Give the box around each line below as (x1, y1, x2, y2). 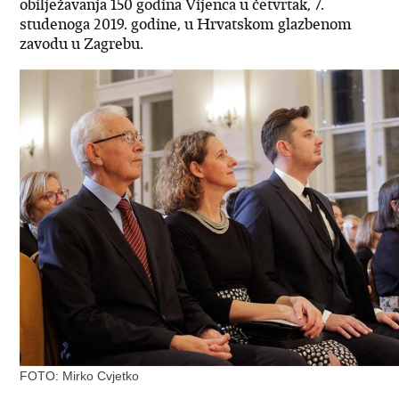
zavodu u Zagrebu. (20, 34, 144, 53)
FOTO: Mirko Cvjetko (20, 369, 140, 384)
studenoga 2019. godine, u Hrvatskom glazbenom (20, 14, 353, 34)
